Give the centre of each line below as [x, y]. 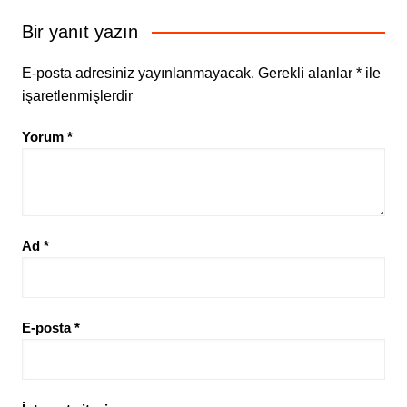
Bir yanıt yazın [79, 32]
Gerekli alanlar [307, 74]
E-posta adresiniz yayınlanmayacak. [138, 74]
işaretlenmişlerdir [77, 96]
